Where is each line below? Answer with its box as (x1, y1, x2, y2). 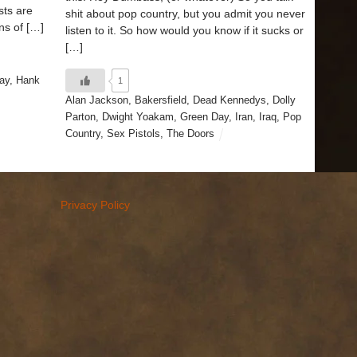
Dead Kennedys (193, 95, 266, 107)
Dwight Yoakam (102, 112, 174, 124)
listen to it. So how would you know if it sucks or (65, 23, 304, 37)
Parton (65, 112, 96, 124)
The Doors (167, 128, 214, 140)
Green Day (180, 112, 229, 124)
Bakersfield (135, 95, 186, 107)
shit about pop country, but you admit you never (65, 6, 305, 20)
